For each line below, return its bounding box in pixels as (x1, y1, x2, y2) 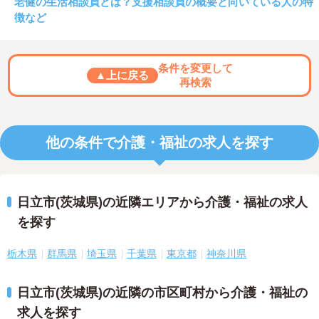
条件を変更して (157, 62, 233, 75)
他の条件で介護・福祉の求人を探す (46, 135, 273, 151)
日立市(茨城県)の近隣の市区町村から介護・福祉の (17, 286, 308, 300)
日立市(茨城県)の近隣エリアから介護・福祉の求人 (17, 195, 308, 210)
